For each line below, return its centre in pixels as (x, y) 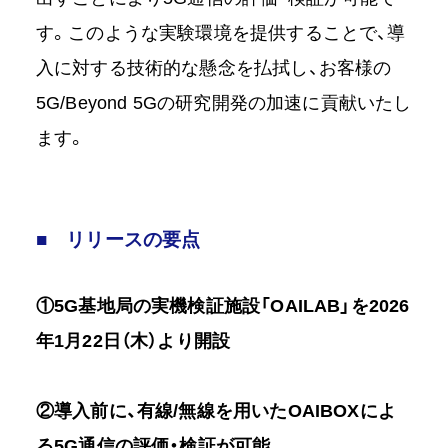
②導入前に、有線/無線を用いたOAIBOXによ (215, 411)
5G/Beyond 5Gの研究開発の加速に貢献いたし (223, 103)
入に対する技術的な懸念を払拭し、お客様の (213, 68)
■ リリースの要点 (118, 240)
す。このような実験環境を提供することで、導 (220, 33)
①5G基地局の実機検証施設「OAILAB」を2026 (222, 306)
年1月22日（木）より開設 (133, 341)
